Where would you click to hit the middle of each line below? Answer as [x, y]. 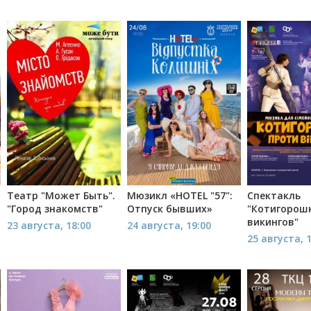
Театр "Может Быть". [61, 196]
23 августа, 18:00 [49, 226]
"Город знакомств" [55, 209]
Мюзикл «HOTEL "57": [180, 196]
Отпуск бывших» [170, 209]
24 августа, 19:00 [169, 226]
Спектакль [274, 196]
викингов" [273, 222]
